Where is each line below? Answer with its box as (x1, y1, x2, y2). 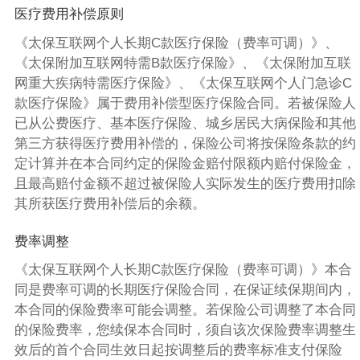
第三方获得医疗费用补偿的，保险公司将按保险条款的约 (14, 136, 356, 152)
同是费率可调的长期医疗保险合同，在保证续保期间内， (14, 282, 356, 298)
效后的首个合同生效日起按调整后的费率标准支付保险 (14, 342, 342, 358)
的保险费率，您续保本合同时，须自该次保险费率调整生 (14, 322, 356, 338)
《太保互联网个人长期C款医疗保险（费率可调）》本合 (14, 262, 352, 278)
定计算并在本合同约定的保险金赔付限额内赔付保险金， (14, 156, 356, 172)
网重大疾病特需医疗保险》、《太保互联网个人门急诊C (14, 76, 352, 92)
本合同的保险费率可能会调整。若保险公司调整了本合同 (14, 302, 356, 318)
